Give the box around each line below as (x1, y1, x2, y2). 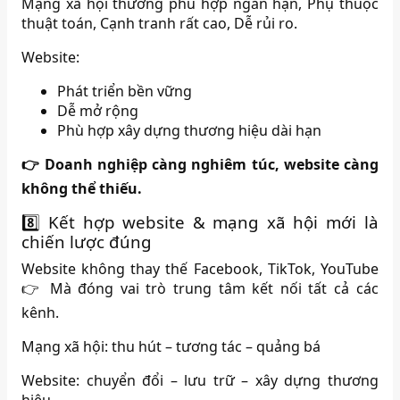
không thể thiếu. (21, 178, 143, 198)
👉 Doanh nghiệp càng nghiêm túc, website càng (21, 154, 379, 174)
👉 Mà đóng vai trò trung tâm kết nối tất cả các (21, 278, 379, 298)
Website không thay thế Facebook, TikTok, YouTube (21, 258, 379, 279)
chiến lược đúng (21, 229, 153, 253)
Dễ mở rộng (57, 100, 139, 121)
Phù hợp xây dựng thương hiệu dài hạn (57, 120, 322, 140)
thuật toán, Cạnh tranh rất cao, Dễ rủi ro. (21, 12, 298, 33)
